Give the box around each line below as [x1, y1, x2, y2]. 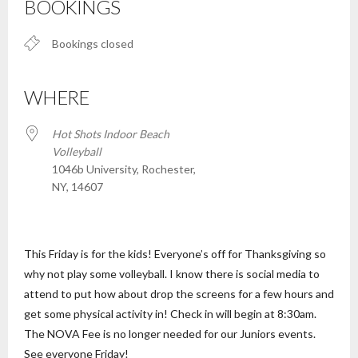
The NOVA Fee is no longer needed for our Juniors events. [24, 327, 318, 340]
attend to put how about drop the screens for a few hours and [24, 287, 334, 300]
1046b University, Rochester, [52, 162, 196, 176]
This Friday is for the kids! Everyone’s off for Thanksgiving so [24, 247, 326, 261]
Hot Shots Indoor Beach [52, 127, 169, 141]
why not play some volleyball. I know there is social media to [24, 267, 320, 280]
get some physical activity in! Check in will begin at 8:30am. [24, 307, 316, 320]
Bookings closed [52, 37, 133, 50]
